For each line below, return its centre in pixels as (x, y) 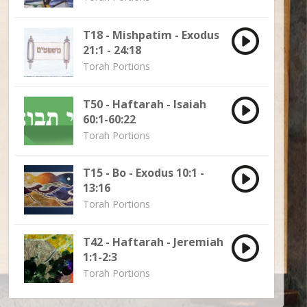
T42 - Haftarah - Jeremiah (153, 242)
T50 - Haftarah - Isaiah (144, 104)
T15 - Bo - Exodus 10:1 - (143, 173)
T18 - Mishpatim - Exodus (151, 35)
